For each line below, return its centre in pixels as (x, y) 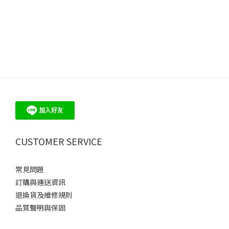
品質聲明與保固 (40, 207)
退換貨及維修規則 (44, 194)
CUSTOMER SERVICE (59, 141)
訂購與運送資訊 (40, 182)
